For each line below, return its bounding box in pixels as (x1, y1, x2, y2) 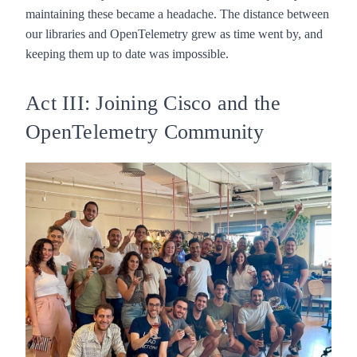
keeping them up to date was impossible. (25, 46, 229, 61)
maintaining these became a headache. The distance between (25, 6, 329, 21)
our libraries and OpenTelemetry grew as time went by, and (25, 26, 323, 41)
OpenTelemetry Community (25, 120, 264, 143)
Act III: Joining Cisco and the (25, 91, 280, 115)
